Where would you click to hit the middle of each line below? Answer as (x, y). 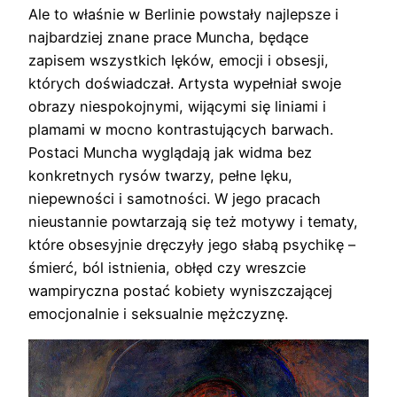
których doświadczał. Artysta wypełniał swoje (185, 83)
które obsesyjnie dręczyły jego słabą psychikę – (192, 244)
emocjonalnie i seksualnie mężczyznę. (158, 313)
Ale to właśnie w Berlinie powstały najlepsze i (183, 14)
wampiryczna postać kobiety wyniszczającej (180, 290)
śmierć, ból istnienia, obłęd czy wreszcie (167, 267)
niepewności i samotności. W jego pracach (175, 198)
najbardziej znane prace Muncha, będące (168, 37)
